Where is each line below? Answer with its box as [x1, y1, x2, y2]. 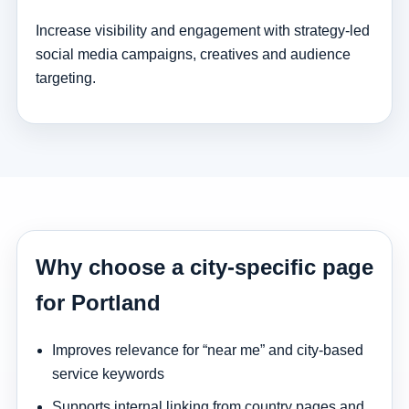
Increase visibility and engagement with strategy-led [35, 23, 370, 39]
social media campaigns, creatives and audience [35, 47, 351, 63]
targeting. [35, 70, 96, 87]
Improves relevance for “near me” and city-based [51, 341, 363, 358]
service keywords [51, 365, 164, 382]
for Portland [35, 290, 161, 316]
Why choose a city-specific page [35, 255, 373, 280]
